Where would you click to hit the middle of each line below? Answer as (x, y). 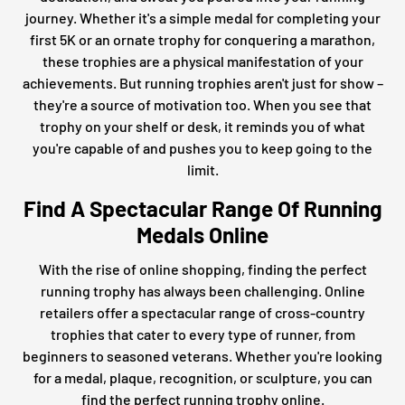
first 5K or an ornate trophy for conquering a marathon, (202, 39)
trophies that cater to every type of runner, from (202, 334)
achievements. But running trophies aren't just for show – (202, 82)
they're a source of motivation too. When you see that (202, 104)
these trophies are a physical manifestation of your (202, 61)
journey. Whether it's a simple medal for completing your (202, 17)
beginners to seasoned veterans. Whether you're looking (202, 355)
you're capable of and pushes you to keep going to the (202, 147)
